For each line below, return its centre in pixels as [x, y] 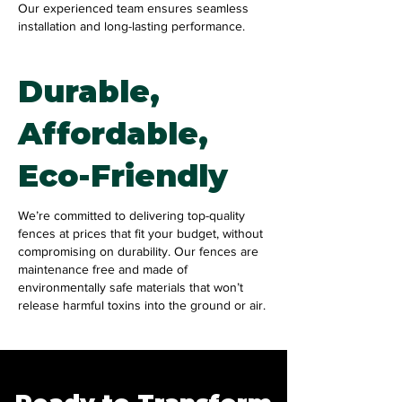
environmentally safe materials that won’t [131, 287]
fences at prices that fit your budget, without [140, 233]
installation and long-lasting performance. [131, 26]
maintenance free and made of [103, 269]
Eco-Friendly [123, 176]
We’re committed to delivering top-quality [131, 215]
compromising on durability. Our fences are [138, 251]
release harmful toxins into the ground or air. [142, 305]
